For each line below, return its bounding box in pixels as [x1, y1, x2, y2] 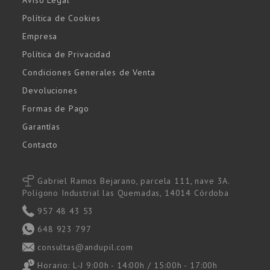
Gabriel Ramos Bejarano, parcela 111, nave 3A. [37, 175, 230, 187]
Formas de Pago [22, 103, 90, 115]
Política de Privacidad [22, 49, 111, 60]
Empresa [22, 31, 58, 42]
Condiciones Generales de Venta [22, 67, 155, 78]
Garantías [22, 121, 60, 133]
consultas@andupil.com [37, 242, 133, 253]
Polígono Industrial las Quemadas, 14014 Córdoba [22, 187, 229, 199]
